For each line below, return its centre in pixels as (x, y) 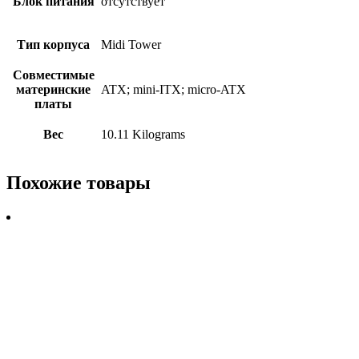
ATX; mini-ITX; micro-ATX (173, 89)
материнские (53, 89)
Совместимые (53, 75)
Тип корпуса (53, 44)
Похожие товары (79, 183)
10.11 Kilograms (143, 134)
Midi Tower (131, 44)
